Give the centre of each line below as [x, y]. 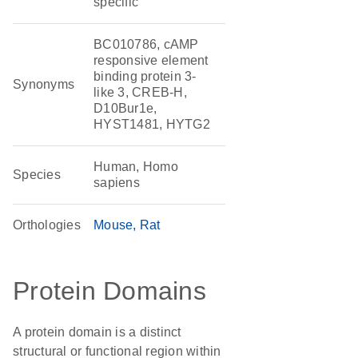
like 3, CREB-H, [140, 92]
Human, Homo [136, 167]
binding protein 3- [145, 76]
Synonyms [44, 84]
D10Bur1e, [125, 108]
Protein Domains [109, 291]
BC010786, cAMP [146, 44]
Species [37, 175]
